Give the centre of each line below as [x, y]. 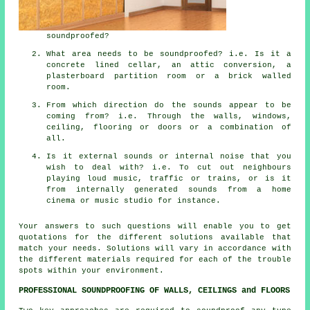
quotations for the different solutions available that [155, 237]
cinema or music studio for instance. [134, 200]
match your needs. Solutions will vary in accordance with [155, 248]
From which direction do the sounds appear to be [169, 105]
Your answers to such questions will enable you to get [155, 226]
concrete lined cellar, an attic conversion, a [169, 65]
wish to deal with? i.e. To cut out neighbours [169, 167]
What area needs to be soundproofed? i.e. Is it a [169, 54]
